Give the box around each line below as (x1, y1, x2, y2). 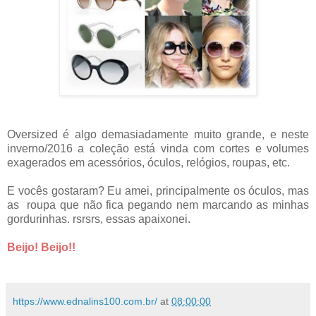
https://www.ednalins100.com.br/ (13, 295, 157, 307)
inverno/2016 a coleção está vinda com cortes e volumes (7, 142, 309, 154)
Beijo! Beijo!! (7, 241, 75, 253)
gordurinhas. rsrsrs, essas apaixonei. (7, 212, 190, 225)
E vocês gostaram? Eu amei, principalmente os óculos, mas (7, 184, 309, 197)
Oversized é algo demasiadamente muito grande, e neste (7, 128, 309, 140)
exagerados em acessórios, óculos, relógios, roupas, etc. (7, 156, 290, 169)
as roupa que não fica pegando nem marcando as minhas (7, 198, 309, 211)
